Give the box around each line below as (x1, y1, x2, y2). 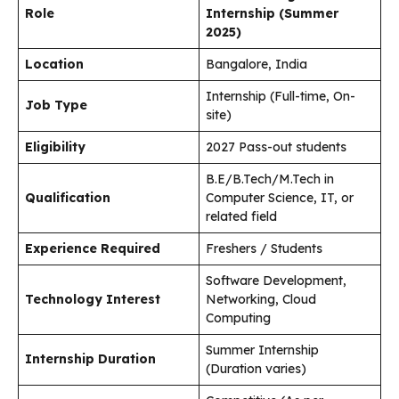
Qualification (25, 189, 110, 206)
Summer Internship (206, 341, 319, 358)
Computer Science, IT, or (206, 189, 354, 206)
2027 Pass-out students (206, 138, 346, 155)
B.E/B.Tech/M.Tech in (206, 170, 334, 187)
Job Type (25, 96, 87, 113)
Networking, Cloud (206, 290, 316, 307)
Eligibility (25, 138, 85, 155)
